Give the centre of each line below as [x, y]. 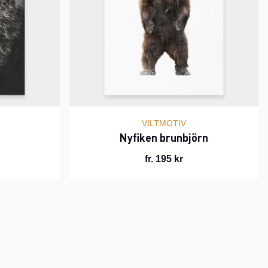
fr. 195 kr [164, 159]
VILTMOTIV [164, 124]
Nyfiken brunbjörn [164, 138]
